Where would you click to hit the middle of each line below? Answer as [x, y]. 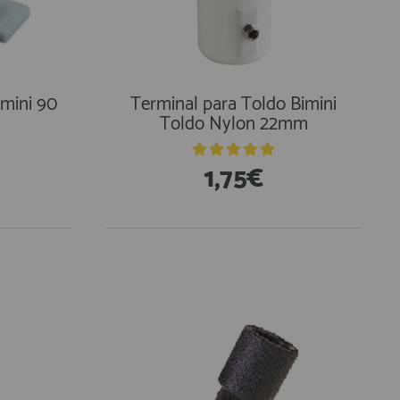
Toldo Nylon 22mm [233, 124]
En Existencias [180, 262]
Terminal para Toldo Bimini [234, 104]
